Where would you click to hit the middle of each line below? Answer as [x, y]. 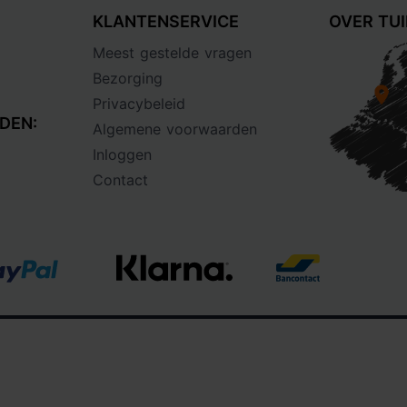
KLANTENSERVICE [166, 21]
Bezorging [128, 78]
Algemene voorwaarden [175, 129]
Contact [121, 180]
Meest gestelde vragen [173, 53]
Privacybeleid [139, 104]
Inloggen [123, 154]
